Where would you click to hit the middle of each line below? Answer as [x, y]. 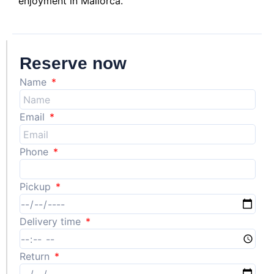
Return [36, 257]
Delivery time [52, 222]
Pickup [37, 187]
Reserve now [73, 64]
